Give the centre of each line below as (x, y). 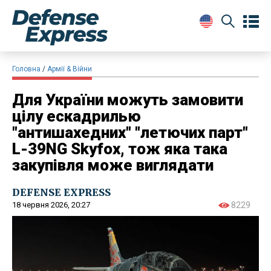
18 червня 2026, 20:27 (51, 204)
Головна (26, 69)
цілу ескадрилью (77, 116)
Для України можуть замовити (128, 100)
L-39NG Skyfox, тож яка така (120, 149)
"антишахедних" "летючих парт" (130, 132)
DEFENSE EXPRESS (61, 192)
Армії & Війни (70, 69)
